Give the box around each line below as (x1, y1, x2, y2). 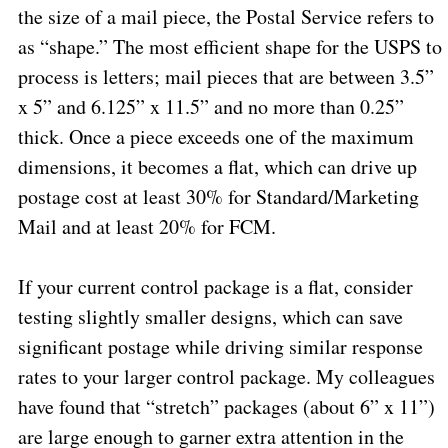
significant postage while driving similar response (17, 332, 423, 360)
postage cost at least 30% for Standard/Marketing (17, 182, 419, 210)
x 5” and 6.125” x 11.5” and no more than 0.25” (17, 92, 404, 120)
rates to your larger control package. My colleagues (17, 362, 435, 390)
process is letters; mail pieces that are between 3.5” (17, 62, 434, 90)
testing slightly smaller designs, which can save (17, 302, 403, 330)
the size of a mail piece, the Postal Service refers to (17, 2, 434, 30)
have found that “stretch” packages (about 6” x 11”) (17, 392, 435, 420)
